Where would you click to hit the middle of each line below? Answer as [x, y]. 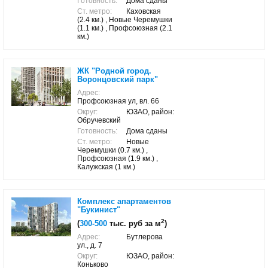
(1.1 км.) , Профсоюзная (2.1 [125, 28]
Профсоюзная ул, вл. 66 [118, 101]
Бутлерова [144, 237]
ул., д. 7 [90, 245]
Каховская [144, 11]
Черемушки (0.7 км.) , [112, 150]
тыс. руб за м [134, 223]
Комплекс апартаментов [124, 201]
